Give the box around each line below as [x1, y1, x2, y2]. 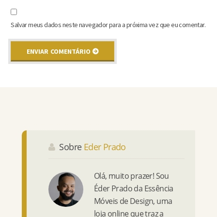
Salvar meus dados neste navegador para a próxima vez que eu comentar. [11, 20, 205, 29]
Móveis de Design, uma [93, 196, 172, 207]
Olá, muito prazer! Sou [93, 170, 169, 182]
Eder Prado [83, 140, 126, 153]
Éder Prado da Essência [93, 183, 173, 194]
